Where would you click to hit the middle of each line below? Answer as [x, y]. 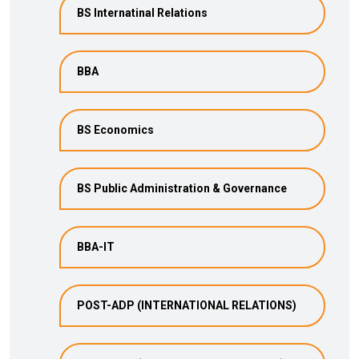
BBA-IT [96, 247]
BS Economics [115, 130]
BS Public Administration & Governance [182, 188]
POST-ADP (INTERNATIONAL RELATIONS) [187, 305]
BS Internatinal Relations [142, 13]
